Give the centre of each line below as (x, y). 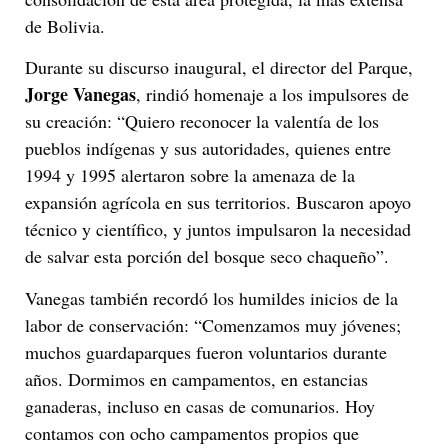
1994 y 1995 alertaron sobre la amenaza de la (190, 175)
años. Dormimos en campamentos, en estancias (196, 378)
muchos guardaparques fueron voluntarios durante (206, 351)
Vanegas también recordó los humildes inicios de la (211, 297)
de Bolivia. (65, 26)
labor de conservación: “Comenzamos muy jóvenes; (213, 324)
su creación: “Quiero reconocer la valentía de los (202, 121)
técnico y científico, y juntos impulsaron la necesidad (218, 229)
